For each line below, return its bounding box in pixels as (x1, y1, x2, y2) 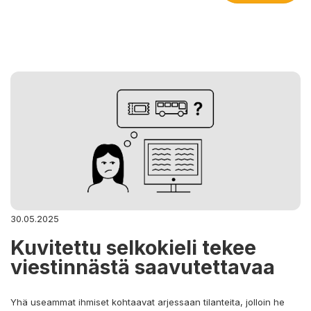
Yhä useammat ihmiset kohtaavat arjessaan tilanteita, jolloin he (10, 296, 285, 308)
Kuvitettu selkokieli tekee (10, 235, 256, 260)
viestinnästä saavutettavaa (10, 254, 280, 279)
